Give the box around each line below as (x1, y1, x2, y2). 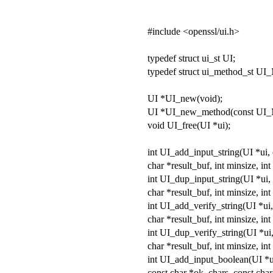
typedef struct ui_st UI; (147, 52, 235, 63)
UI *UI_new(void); (147, 93, 222, 104)
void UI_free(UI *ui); (147, 119, 230, 130)
